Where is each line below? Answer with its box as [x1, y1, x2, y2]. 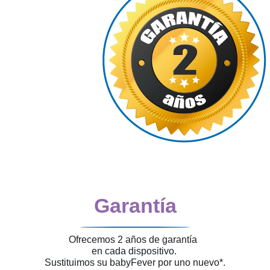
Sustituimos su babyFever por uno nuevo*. [45, 257, 225, 268]
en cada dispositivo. [91, 245, 179, 256]
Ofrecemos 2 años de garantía [68, 234, 202, 245]
